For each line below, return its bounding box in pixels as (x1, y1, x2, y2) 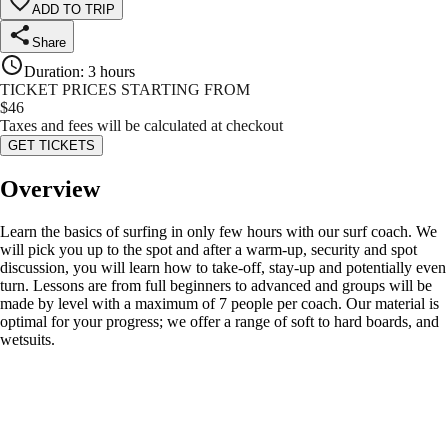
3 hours (88, 63, 135, 81)
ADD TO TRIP (32, 2, 115, 18)
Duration (24, 63, 80, 81)
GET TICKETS (8, 138, 95, 154)
